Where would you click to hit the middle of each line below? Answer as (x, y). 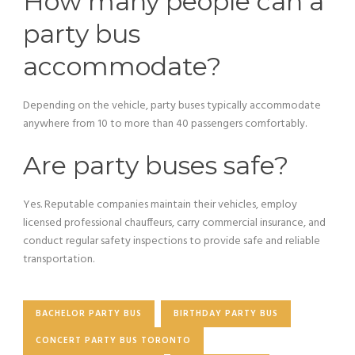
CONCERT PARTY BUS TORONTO (113, 341)
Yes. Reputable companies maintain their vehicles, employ (160, 205)
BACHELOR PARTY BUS (89, 314)
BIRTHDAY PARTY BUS (226, 314)
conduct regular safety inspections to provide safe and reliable (172, 241)
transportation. (59, 260)
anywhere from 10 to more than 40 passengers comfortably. (165, 124)
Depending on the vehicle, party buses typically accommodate (172, 106)
